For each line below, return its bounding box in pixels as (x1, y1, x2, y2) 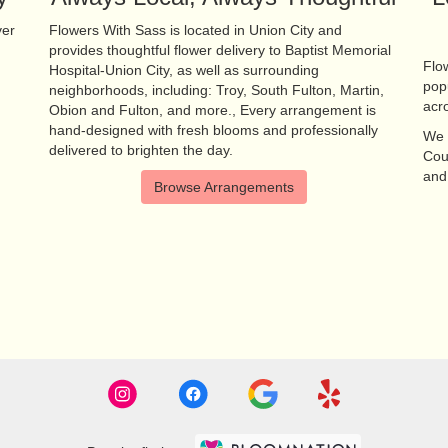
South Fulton (250, 82, 332, 99)
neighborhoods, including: (48, 82, 216, 99)
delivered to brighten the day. (48, 142, 233, 159)
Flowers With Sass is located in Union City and (48, 22, 342, 39)
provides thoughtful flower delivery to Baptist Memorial (48, 42, 391, 59)
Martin (339, 82, 380, 99)
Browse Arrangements (153, 179, 294, 196)
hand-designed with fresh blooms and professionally (48, 122, 378, 139)
